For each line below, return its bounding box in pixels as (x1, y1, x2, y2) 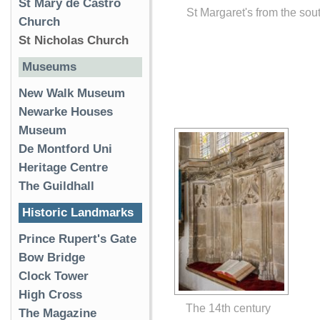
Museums (22, 60, 76, 74)
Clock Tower (19, 269, 89, 283)
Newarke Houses (19, 105, 113, 119)
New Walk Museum (19, 86, 125, 100)
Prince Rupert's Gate (19, 232, 136, 246)
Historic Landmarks (22, 206, 134, 219)
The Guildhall (19, 179, 94, 193)
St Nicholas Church (19, 34, 129, 47)
